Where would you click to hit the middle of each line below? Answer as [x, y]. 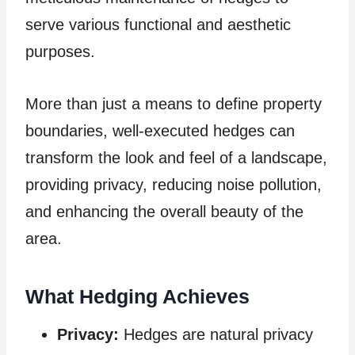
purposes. [63, 52]
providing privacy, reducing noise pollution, [174, 185]
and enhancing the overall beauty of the [164, 212]
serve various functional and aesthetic [158, 25]
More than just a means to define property [174, 104]
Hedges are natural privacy [216, 335]
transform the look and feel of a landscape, [176, 158]
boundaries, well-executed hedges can [160, 131]
